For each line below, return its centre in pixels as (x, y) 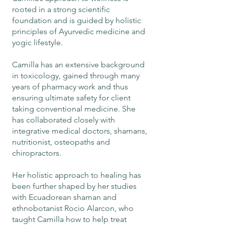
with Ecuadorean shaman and (64, 197)
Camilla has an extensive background (78, 65)
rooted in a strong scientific (61, 9)
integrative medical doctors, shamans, (80, 131)
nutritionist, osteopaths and (61, 142)
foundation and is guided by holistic (77, 20)
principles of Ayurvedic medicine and (79, 31)
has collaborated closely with (64, 120)
